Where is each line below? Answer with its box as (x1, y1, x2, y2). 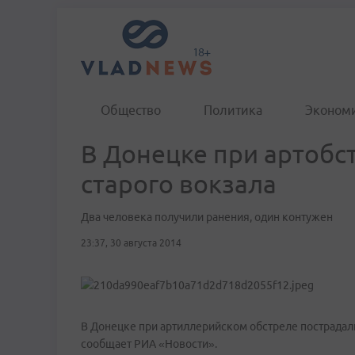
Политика (204, 103, 262, 117)
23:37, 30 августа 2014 (81, 238, 181, 248)
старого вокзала (81, 170, 277, 198)
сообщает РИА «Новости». (81, 338, 217, 350)
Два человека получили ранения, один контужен (81, 211, 333, 223)
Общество (101, 103, 161, 117)
